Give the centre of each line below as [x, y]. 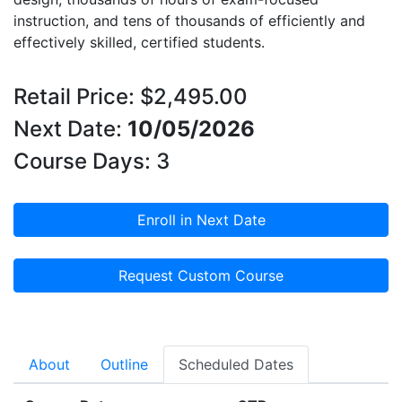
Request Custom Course [201, 275]
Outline [124, 364]
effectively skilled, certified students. [139, 42]
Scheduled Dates [236, 364]
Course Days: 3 [92, 161]
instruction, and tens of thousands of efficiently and [189, 21]
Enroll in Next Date [201, 220]
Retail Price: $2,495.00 [131, 96]
